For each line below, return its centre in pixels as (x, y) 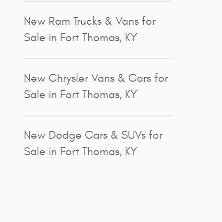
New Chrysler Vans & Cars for (96, 78)
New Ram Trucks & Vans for (90, 21)
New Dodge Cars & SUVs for (93, 135)
